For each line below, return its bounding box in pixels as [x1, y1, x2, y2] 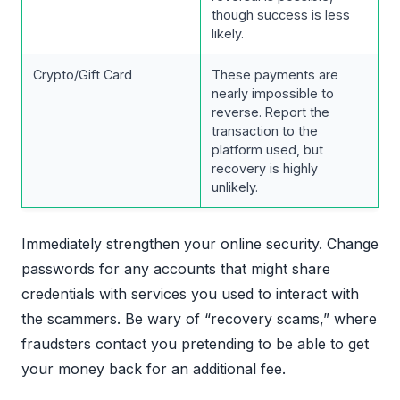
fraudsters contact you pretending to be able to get [21, 335, 369, 354]
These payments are [212, 67, 338, 83]
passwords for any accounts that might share [21, 260, 330, 279]
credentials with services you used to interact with [21, 285, 359, 304]
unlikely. [212, 179, 258, 196]
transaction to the [212, 123, 318, 139]
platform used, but [212, 142, 323, 158]
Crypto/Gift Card [33, 67, 132, 83]
